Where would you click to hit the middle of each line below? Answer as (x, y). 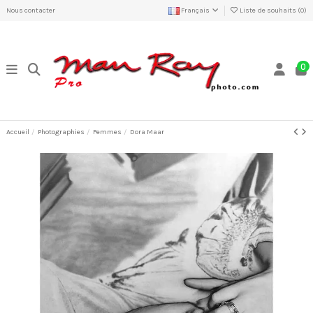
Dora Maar (147, 132)
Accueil (18, 132)
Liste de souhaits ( (269, 10)
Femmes (108, 132)
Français (196, 10)
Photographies (61, 132)
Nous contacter (31, 10)
